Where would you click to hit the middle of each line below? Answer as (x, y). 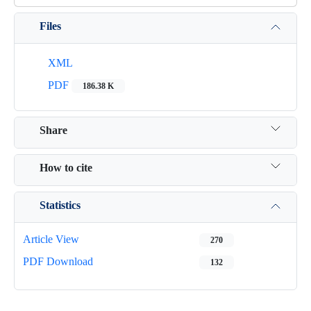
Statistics (60, 205)
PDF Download (58, 261)
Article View (51, 239)
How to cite (66, 167)
